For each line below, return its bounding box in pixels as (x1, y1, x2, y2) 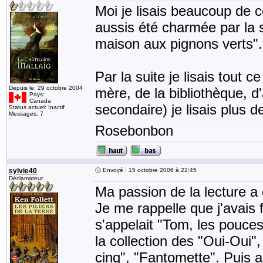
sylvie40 (9, 167, 37, 175)
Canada (29, 97, 51, 104)
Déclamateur (9, 175, 43, 181)
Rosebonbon (95, 123, 173, 139)
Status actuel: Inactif (9, 104, 65, 110)
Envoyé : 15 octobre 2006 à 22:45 (101, 167, 197, 173)
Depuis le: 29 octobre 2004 (9, 85, 83, 91)
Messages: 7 (9, 110, 43, 117)
